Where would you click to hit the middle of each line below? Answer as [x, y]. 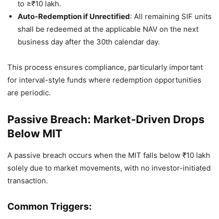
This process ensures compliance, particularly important [105, 67]
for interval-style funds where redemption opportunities [104, 80]
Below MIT [35, 134]
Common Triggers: [50, 207]
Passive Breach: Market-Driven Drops [106, 120]
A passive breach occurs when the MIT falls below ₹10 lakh [109, 155]
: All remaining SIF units [171, 17]
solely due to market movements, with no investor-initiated [109, 168]
